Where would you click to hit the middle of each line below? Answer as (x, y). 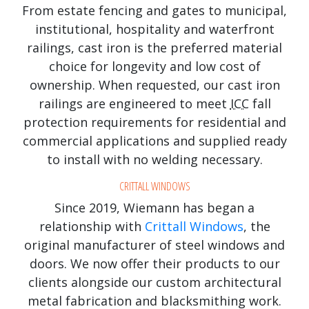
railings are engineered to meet (134, 103)
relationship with (92, 226)
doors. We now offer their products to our (154, 263)
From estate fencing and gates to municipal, (154, 10)
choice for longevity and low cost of (154, 66)
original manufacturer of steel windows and (154, 245)
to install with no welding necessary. (154, 159)
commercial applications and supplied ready (154, 140)
